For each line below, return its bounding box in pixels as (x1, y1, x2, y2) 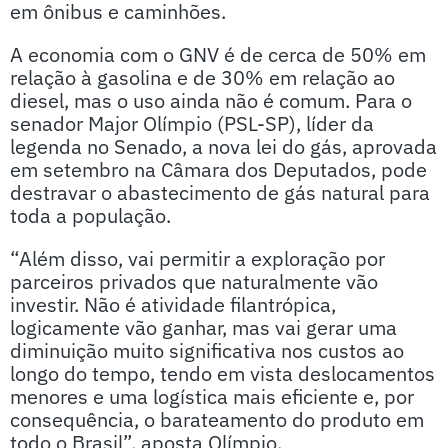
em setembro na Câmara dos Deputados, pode (10, 156, 427, 183)
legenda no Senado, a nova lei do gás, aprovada (10, 133, 437, 160)
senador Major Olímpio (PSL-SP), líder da (10, 110, 374, 137)
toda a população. (10, 202, 171, 229)
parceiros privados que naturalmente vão (10, 268, 378, 295)
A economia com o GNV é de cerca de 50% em (10, 41, 426, 68)
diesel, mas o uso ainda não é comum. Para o (10, 87, 412, 114)
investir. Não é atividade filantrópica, (10, 291, 336, 318)
